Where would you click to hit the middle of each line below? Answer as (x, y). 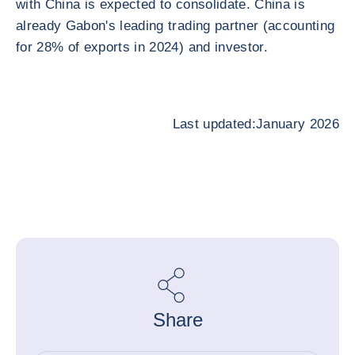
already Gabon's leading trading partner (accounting (176, 26)
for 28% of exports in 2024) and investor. (142, 47)
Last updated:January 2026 (256, 124)
